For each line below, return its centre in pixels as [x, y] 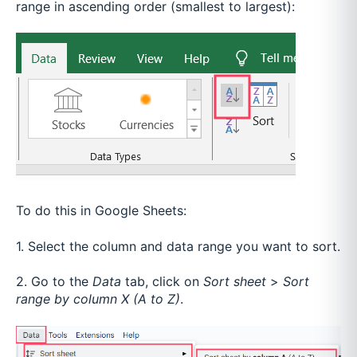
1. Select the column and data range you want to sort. [178, 246]
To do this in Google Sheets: [101, 211]
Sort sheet [235, 282]
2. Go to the [52, 282]
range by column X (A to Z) [98, 299]
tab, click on [162, 282]
